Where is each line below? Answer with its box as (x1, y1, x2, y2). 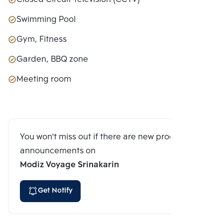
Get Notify (38, 185, 73, 197)
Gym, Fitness (16, 32, 67, 46)
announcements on (20, 144, 96, 158)
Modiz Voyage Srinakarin (20, 158, 119, 172)
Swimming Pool (16, 12, 76, 26)
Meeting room (16, 72, 71, 86)
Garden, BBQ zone (16, 52, 88, 66)
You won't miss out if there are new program (20, 130, 190, 144)
